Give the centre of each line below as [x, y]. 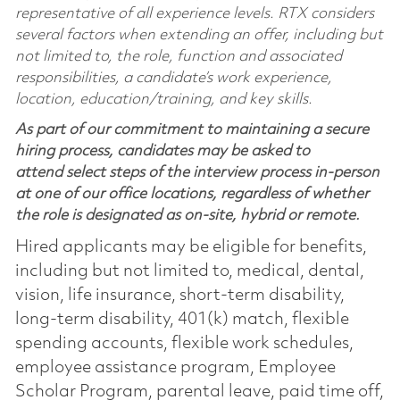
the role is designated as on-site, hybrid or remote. [187, 215]
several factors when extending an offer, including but [199, 35]
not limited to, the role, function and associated [178, 56]
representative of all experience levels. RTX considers [194, 13]
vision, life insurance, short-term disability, [179, 295]
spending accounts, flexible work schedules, [184, 343]
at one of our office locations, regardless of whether [192, 194]
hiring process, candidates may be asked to [162, 151]
